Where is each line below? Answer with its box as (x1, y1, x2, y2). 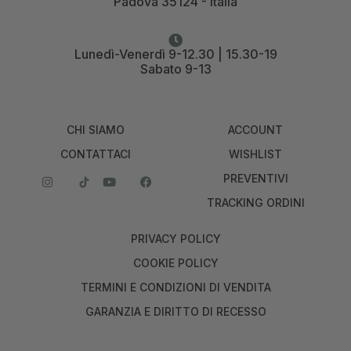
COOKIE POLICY (132, 255, 219, 270)
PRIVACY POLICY (130, 231, 221, 245)
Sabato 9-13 (139, 60, 212, 77)
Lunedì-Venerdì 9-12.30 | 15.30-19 (74, 45, 277, 62)
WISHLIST (229, 147, 282, 161)
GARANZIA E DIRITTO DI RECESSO (85, 304, 266, 318)
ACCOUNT (228, 122, 283, 136)
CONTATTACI (60, 147, 131, 161)
